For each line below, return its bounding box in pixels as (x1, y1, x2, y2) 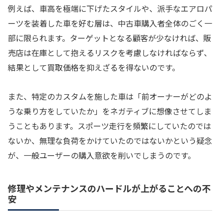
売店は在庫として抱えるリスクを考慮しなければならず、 (8, 47, 212, 59)
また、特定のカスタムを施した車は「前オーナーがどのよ (8, 90, 212, 103)
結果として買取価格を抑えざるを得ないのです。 (8, 61, 180, 74)
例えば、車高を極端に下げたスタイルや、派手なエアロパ (8, 2, 212, 15)
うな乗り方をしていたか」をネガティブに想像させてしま (8, 105, 212, 117)
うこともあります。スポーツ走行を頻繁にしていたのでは (8, 120, 211, 132)
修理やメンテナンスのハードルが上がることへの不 (8, 182, 211, 195)
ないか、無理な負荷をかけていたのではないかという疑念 (8, 135, 212, 147)
